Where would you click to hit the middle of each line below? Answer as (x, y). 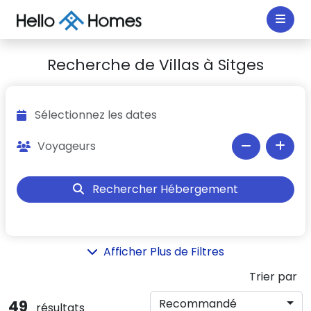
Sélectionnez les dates (77, 123)
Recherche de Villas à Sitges (155, 65)
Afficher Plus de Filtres (164, 252)
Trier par (273, 277)
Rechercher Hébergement (164, 189)
